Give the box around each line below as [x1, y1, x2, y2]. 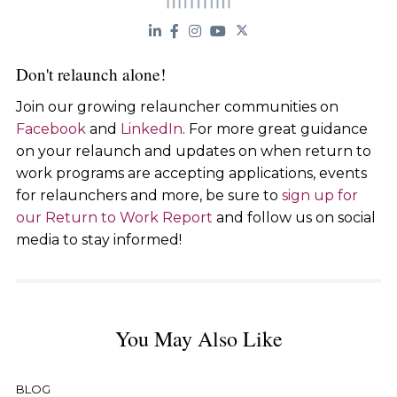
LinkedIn [120, 121, 183, 138]
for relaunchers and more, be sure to [15, 187, 282, 205]
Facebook [15, 121, 86, 138]
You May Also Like [114, 324, 283, 354]
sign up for [281, 187, 358, 205]
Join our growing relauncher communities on [15, 98, 339, 116]
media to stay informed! [15, 231, 182, 249]
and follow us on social [212, 209, 376, 227]
